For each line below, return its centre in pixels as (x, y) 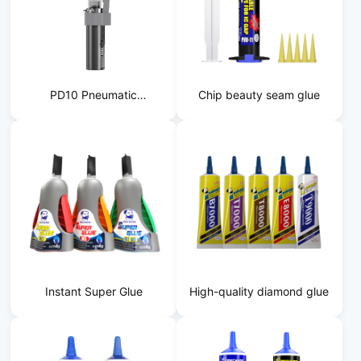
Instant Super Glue (93, 291)
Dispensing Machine (93, 117)
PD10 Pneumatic (94, 95)
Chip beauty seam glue (259, 95)
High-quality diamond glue (259, 291)
